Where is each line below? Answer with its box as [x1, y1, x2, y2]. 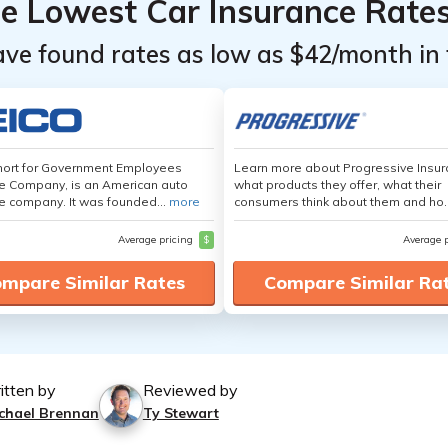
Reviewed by [142, 380, 238, 400]
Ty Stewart [142, 404, 219, 422]
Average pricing [118, 233, 196, 246]
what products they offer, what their [234, 177, 441, 192]
